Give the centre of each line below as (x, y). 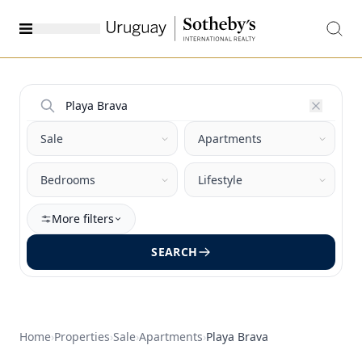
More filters (83, 218)
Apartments (171, 336)
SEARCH (175, 251)
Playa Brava (237, 336)
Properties (82, 336)
